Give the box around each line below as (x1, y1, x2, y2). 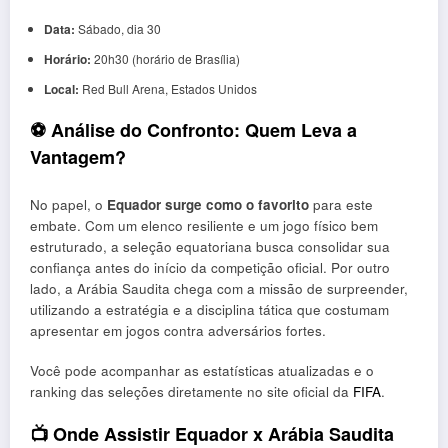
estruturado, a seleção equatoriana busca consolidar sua (30, 236, 390, 256)
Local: (43, 80, 79, 99)
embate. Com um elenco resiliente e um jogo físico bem (30, 215, 378, 235)
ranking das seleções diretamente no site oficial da (30, 381, 353, 401)
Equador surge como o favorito (107, 194, 309, 214)
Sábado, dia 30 (74, 20, 161, 38)
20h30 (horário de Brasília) (90, 50, 240, 68)
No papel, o (30, 194, 107, 214)
